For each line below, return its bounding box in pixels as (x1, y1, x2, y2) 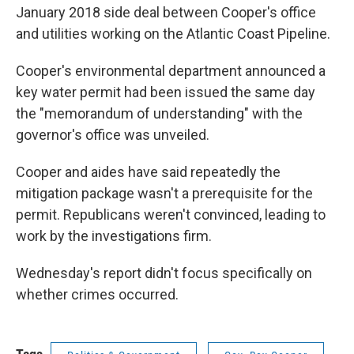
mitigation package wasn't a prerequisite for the (16, 185, 313, 202)
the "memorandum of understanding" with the (16, 105, 303, 122)
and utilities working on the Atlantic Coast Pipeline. (16, 25, 330, 43)
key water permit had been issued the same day (16, 84, 315, 101)
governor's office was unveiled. (16, 126, 209, 144)
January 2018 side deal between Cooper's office (16, 4, 316, 21)
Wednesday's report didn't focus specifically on (16, 265, 312, 282)
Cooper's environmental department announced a (16, 62, 326, 80)
